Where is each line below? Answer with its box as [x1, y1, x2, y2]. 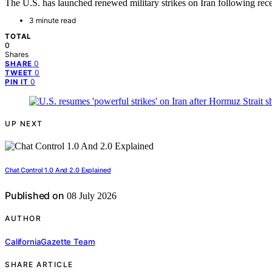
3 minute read [29, 16, 76, 25]
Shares [5, 50, 29, 59]
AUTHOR [5, 214, 41, 223]
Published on [5, 189, 64, 202]
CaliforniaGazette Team [5, 236, 95, 246]
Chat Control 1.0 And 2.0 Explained [5, 166, 111, 175]
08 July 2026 [64, 191, 117, 202]
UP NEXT [5, 119, 43, 129]
